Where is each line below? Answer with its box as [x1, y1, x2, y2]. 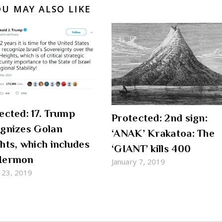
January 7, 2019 [111, 157, 166, 167]
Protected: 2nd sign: [111, 112, 208, 124]
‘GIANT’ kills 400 [111, 143, 191, 155]
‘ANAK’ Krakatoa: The [111, 127, 215, 140]
